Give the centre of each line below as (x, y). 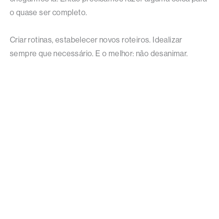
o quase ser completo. (49, 12)
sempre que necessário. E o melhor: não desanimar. (99, 53)
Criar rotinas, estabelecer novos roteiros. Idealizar (96, 40)
